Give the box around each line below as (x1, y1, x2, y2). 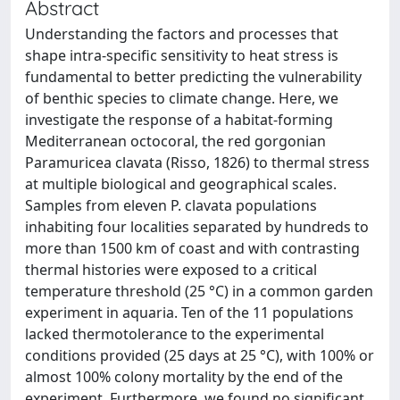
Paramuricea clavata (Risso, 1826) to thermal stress (25, 153, 370, 172)
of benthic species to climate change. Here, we (25, 88, 338, 108)
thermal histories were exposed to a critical (25, 260, 317, 279)
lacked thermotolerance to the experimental (25, 324, 324, 344)
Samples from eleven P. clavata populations (25, 196, 317, 215)
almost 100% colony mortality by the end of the (25, 367, 343, 387)
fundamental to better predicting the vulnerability (25, 67, 362, 87)
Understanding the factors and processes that (25, 24, 338, 44)
